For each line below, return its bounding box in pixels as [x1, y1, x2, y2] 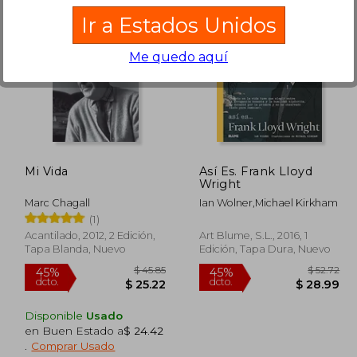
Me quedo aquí [129, 49, 228, 65]
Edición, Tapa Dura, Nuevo [198, 242, 331, 255]
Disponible [25, 308, 87, 322]
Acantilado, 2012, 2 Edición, [25, 229, 156, 241]
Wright [198, 176, 241, 191]
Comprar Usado [31, 339, 116, 352]
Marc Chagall [25, 196, 91, 209]
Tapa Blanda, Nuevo [25, 242, 127, 255]
